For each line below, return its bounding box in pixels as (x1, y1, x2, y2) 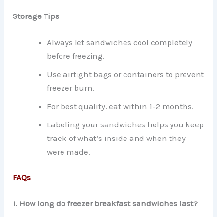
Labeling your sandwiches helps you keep (47, 119, 204, 129)
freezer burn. (47, 82, 95, 93)
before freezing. (47, 50, 105, 61)
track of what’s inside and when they (47, 133, 186, 143)
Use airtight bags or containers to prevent (47, 69, 204, 79)
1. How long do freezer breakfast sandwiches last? (13, 198, 198, 208)
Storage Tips (13, 11, 60, 21)
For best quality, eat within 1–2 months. (47, 101, 194, 111)
